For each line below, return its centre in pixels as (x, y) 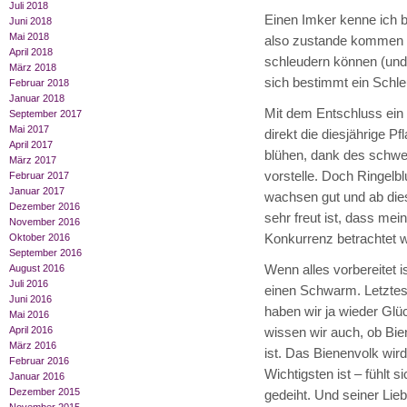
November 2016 (45, 222)
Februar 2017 (39, 176)
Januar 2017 (37, 191)
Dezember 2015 (45, 392)
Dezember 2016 (45, 207)
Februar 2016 (39, 361)
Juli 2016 (29, 284)
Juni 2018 (30, 21)
